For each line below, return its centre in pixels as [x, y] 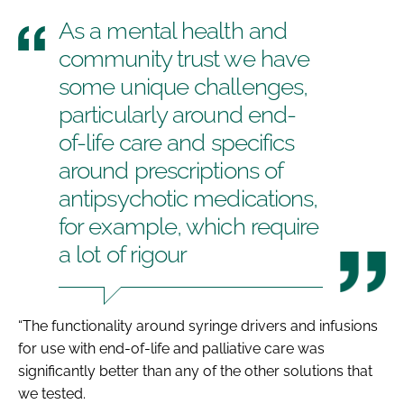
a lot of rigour [123, 254]
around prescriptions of [171, 170]
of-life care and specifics [177, 142]
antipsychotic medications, [188, 198]
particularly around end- [178, 114]
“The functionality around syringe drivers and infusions [198, 326]
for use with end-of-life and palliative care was [171, 348]
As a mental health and [173, 30]
